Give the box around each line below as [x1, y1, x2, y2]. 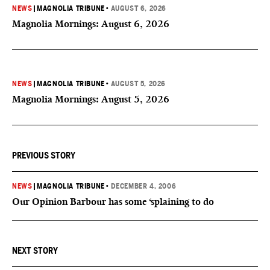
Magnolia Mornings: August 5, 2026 [12, 93, 169, 105]
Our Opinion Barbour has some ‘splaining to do [12, 196, 214, 207]
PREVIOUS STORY [12, 151, 75, 160]
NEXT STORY [12, 246, 58, 256]
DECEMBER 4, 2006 [110, 182, 177, 190]
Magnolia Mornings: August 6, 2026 [12, 18, 169, 30]
